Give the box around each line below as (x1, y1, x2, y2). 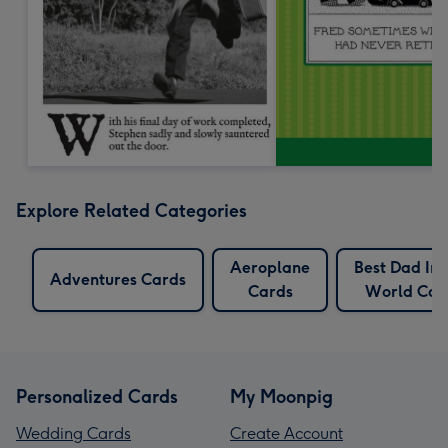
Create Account (230, 423, 343, 443)
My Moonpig (230, 385, 333, 408)
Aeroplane (230, 257, 310, 277)
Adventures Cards (50, 269, 186, 289)
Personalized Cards (16, 385, 178, 408)
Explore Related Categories (16, 199, 247, 222)
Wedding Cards (16, 423, 131, 443)
